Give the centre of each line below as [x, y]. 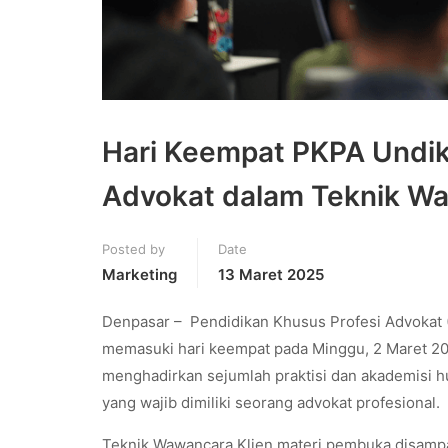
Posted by [133, 248]
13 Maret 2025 [271, 274]
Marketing [139, 274]
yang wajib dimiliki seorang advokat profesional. [271, 402]
